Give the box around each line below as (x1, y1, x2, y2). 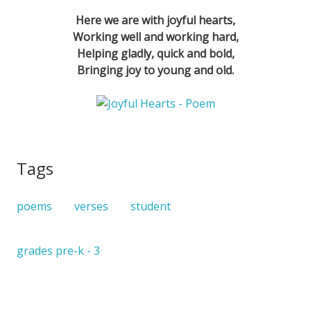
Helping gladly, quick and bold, (76, 46, 235, 61)
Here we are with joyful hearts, (76, 12, 235, 28)
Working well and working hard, (72, 29, 239, 44)
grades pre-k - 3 (17, 243, 100, 258)
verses (74, 199, 108, 214)
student (131, 199, 171, 214)
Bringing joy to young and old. (77, 62, 234, 78)
